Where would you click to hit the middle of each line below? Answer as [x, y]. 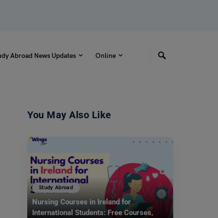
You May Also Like [69, 115]
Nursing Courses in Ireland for [82, 202]
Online [105, 55]
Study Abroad [56, 188]
